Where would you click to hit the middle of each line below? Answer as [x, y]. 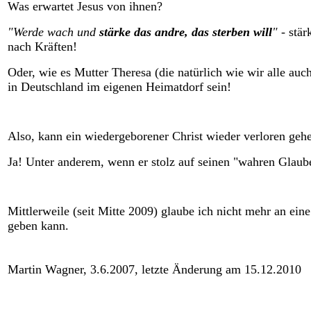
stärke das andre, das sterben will [186, 32]
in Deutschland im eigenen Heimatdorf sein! [119, 87]
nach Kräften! [42, 47]
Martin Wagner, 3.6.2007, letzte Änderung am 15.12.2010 [154, 269]
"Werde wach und [53, 32]
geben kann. [38, 226]
